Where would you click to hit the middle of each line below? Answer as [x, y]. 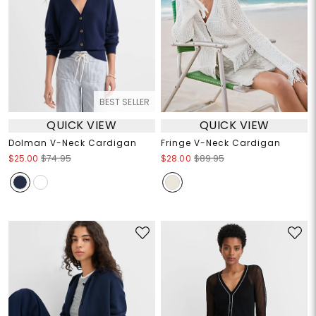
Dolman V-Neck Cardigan [72, 142]
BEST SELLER [124, 102]
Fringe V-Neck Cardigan [221, 142]
